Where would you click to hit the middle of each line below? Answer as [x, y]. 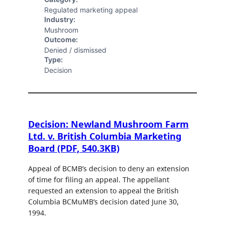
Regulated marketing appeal [91, 10]
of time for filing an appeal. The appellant [99, 179]
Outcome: [61, 40]
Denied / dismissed [75, 50]
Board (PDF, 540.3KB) [74, 148]
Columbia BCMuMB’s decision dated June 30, [103, 201]
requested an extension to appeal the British [103, 190]
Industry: [60, 20]
